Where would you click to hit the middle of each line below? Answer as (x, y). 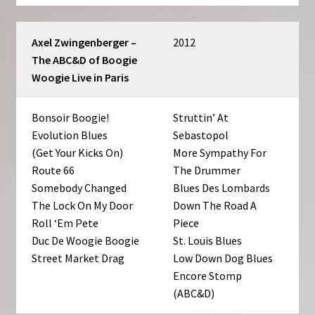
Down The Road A (215, 205)
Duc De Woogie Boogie (86, 240)
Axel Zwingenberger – (84, 42)
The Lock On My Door (83, 205)
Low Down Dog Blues (223, 258)
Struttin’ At (201, 117)
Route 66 (53, 170)
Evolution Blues (70, 135)
